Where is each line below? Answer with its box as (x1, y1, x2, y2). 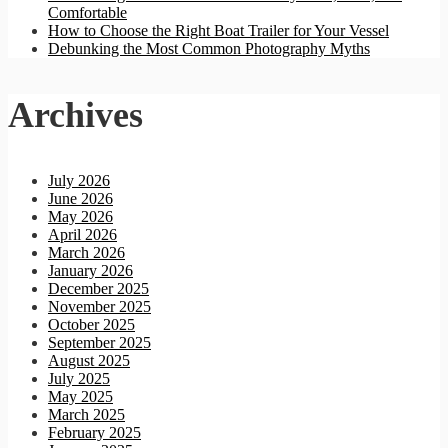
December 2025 (48, 280, 149, 298)
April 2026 (48, 226, 117, 244)
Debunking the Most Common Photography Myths (48, 40, 370, 58)
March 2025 (48, 406, 125, 424)
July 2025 (48, 370, 110, 388)
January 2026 (48, 262, 133, 280)
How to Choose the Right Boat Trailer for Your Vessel (48, 22, 389, 40)
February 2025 (48, 424, 141, 442)
